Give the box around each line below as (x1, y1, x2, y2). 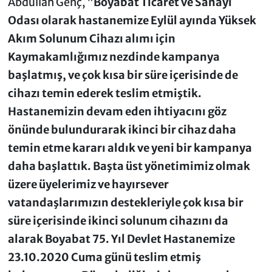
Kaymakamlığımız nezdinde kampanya (7, 50, 220, 64)
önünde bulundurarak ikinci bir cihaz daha (7, 123, 236, 137)
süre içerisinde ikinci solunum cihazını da (7, 214, 228, 228)
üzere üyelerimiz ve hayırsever (7, 177, 169, 192)
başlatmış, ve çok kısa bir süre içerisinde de (7, 68, 238, 83)
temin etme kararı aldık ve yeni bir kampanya (7, 141, 252, 155)
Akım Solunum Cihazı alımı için (7, 32, 175, 46)
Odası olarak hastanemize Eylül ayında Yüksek (7, 13, 256, 28)
